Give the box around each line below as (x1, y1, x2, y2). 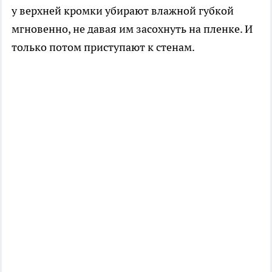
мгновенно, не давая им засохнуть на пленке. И (12, 21, 253, 36)
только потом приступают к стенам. (12, 39, 195, 54)
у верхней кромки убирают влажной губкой (12, 3, 234, 18)
